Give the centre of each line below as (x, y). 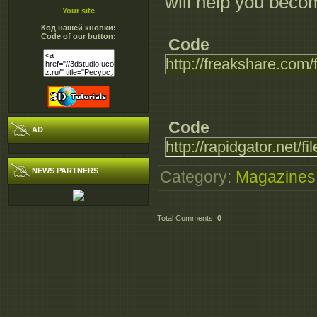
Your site (79, 11)
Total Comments (185, 218)
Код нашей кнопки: (79, 28)
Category (194, 177)
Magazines (276, 177)
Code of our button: (79, 36)
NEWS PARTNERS (65, 171)
